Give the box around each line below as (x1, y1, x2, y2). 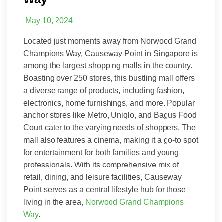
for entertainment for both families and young (23, 148, 179, 157)
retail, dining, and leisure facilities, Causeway (23, 173, 182, 182)
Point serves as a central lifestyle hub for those (23, 185, 186, 194)
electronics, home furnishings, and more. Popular (23, 99, 195, 108)
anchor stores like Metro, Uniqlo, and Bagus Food (23, 111, 197, 120)
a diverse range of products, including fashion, (23, 86, 184, 95)
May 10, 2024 (25, 16, 73, 25)
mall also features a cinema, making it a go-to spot (23, 136, 198, 145)
